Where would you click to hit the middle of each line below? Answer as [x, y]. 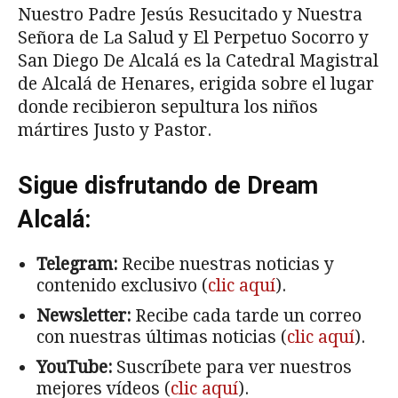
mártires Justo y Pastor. [115, 130]
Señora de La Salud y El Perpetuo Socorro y [193, 37]
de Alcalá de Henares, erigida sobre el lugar [196, 84]
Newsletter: [84, 315]
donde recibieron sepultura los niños [168, 107]
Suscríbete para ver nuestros [232, 367]
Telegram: [77, 264]
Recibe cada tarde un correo [246, 315]
